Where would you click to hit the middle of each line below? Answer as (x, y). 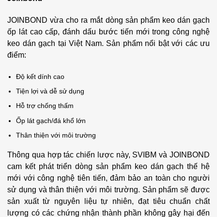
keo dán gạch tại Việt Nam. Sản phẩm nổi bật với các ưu (108, 43)
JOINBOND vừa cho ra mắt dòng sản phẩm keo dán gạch (108, 20)
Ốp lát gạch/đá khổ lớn (51, 120)
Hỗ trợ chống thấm (45, 106)
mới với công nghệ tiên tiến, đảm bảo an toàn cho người (108, 178)
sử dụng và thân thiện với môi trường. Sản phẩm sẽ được (108, 190)
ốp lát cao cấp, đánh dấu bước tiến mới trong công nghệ (108, 31)
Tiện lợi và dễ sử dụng (50, 91)
